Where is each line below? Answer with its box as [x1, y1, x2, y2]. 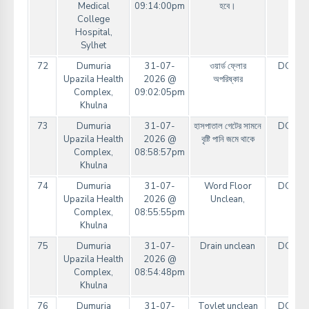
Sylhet [81, 39, 106, 52]
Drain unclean [200, 240, 255, 253]
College [77, 13, 110, 26]
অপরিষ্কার [212, 73, 243, 86]
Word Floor [203, 180, 252, 193]
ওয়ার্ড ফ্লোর [209, 60, 246, 73]
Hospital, [74, 26, 112, 39]
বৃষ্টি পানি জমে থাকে [201, 133, 255, 146]
